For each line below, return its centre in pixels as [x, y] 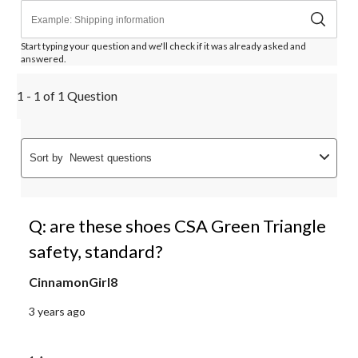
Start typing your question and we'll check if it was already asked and [163, 46]
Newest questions [111, 157]
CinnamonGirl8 [73, 281]
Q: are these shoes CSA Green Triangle [177, 225]
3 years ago [57, 311]
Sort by [46, 157]
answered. [44, 58]
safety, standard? [96, 251]
